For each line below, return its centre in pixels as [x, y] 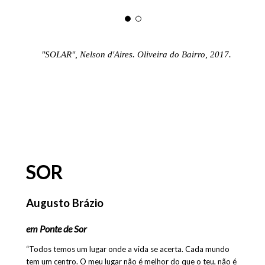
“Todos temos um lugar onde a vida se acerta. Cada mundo [127, 249]
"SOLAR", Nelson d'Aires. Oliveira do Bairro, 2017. [136, 54]
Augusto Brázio [64, 203]
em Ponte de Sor [56, 228]
